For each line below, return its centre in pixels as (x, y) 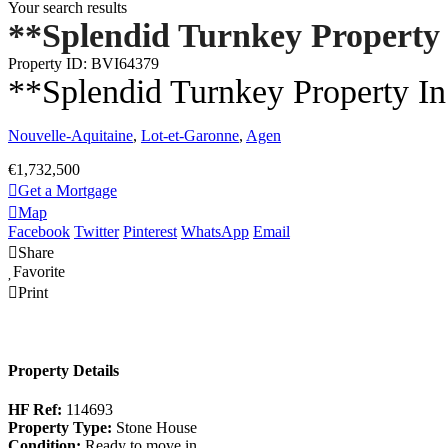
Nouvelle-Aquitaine (70, 135)
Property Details (63, 370)
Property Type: (62, 428)
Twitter (96, 231)
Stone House (156, 428)
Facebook (39, 231)
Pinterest (150, 231)
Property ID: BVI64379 (83, 63)
